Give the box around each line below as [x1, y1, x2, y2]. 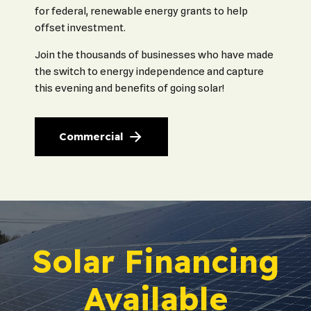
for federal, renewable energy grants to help [35, 4, 248, 17]
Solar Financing [32, 241, 279, 280]
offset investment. [35, 21, 126, 34]
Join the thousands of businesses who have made [35, 48, 274, 61]
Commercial [58, 130, 124, 144]
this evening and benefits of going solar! [35, 81, 224, 94]
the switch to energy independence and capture [35, 65, 264, 78]
